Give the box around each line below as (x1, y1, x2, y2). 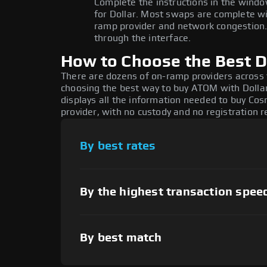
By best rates (80, 139, 156, 152)
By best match (80, 231, 162, 244)
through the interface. (94, 33, 191, 44)
